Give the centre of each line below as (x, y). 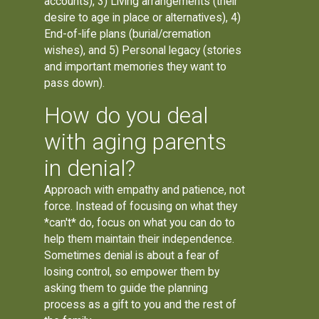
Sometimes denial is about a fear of (132, 255)
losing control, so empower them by (132, 271)
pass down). (75, 83)
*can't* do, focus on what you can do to (140, 222)
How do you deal (126, 115)
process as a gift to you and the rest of (141, 304)
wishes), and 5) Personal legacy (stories (143, 50)
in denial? (90, 168)
